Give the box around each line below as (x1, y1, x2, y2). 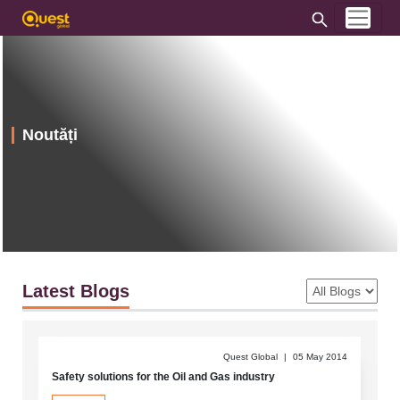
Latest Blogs (21, 281, 129, 302)
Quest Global (223, 351, 281, 362)
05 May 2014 (293, 351, 348, 362)
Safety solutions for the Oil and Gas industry (51, 370, 275, 383)
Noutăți (21, 125, 78, 144)
